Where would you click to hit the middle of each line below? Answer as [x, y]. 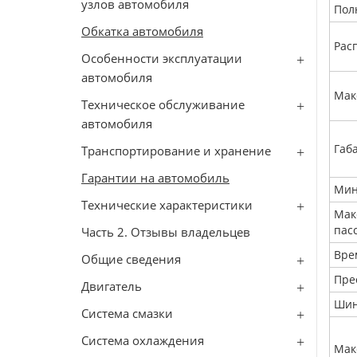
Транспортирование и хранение [176, 151]
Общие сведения [131, 259]
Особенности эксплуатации [162, 58]
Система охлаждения [143, 340]
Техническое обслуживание [163, 104]
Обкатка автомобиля [142, 31]
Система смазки [127, 313]
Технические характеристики [167, 205]
